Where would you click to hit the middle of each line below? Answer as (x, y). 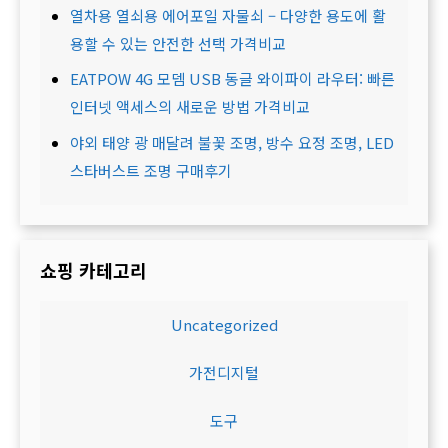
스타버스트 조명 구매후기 (151, 170)
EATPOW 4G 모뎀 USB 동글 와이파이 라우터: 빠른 (232, 79)
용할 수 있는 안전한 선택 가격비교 (178, 43)
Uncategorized (224, 324)
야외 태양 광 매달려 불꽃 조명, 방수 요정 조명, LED (232, 142)
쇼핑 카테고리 (93, 269)
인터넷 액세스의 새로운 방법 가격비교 (190, 107)
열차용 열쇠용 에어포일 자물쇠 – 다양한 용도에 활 (228, 15)
